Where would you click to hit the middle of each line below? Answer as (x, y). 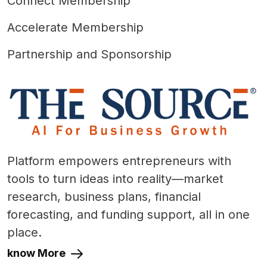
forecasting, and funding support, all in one (128, 214)
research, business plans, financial (104, 196)
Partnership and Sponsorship (89, 55)
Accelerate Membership (75, 28)
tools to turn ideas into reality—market (115, 178)
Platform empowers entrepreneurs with (119, 161)
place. (24, 232)
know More (38, 253)
